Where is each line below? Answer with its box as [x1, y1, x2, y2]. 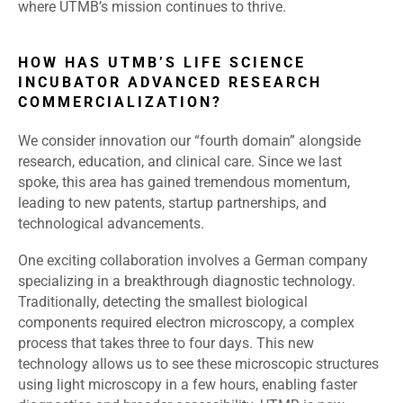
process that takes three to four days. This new [18, 335, 314, 353]
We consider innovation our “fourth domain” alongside [18, 132, 361, 150]
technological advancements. [18, 215, 204, 233]
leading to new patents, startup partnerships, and [18, 194, 327, 212]
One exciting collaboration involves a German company [18, 252, 368, 270]
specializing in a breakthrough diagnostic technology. [18, 273, 355, 291]
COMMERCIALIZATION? [18, 94, 222, 112]
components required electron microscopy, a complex [18, 314, 354, 332]
